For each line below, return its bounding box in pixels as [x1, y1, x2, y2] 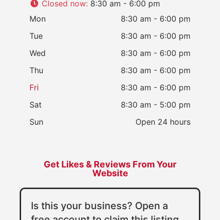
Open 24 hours [136, 116, 191, 127]
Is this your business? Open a [31, 199, 168, 212]
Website [92, 167, 128, 178]
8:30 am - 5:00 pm [121, 99, 191, 110]
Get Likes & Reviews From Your [44, 159, 176, 169]
